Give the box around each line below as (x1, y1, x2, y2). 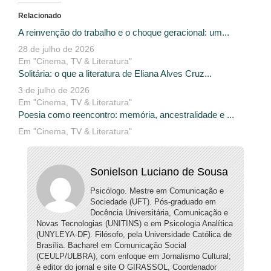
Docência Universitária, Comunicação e (90, 208, 228, 218)
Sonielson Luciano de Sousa (90, 166, 228, 178)
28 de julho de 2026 (18, 44, 94, 54)
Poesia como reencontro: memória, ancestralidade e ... (18, 109, 234, 120)
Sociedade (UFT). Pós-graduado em (90, 197, 216, 207)
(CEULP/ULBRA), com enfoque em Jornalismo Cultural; (36, 252, 231, 261)
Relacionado (18, 11, 61, 21)
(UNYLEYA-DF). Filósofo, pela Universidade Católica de (36, 230, 232, 240)
